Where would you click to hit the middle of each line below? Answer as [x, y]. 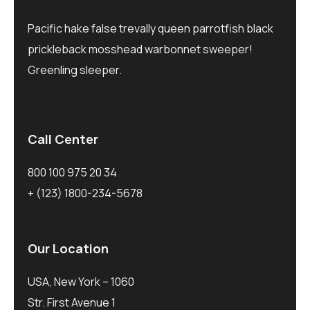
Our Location [68, 248]
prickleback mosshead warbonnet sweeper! [140, 49]
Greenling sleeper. [75, 70]
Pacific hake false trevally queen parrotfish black [151, 28]
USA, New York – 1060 [81, 281]
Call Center [63, 139]
